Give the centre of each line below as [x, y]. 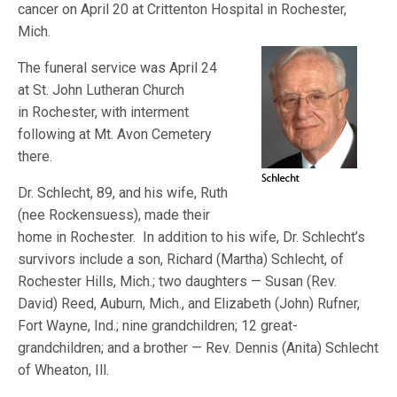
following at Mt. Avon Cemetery [115, 134]
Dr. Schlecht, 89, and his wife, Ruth [123, 193]
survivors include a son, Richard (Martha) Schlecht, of [181, 259]
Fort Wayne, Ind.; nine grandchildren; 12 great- [158, 326]
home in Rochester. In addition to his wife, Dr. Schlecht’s [192, 237]
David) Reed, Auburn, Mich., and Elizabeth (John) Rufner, [189, 304]
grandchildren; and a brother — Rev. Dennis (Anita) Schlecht [198, 348]
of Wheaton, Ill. [64, 370]
